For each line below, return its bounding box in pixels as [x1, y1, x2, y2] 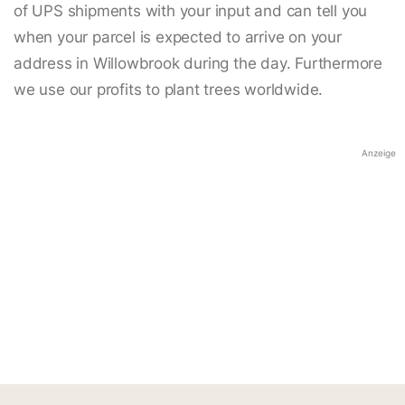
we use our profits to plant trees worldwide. [14, 80, 324, 99]
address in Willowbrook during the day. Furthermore [14, 54, 382, 73]
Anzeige [362, 147, 396, 159]
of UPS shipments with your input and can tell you [14, 2, 368, 21]
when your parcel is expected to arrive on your [14, 28, 342, 47]
